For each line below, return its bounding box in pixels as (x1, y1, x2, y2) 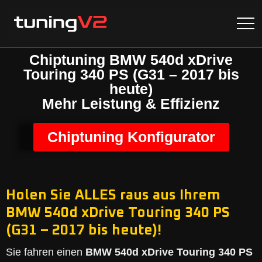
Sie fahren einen (6, 246, 85, 258)
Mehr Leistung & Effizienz (42, 95, 220, 112)
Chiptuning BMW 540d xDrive (29, 51, 233, 68)
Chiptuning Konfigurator (47, 129, 215, 145)
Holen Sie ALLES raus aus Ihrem (6, 188, 220, 202)
